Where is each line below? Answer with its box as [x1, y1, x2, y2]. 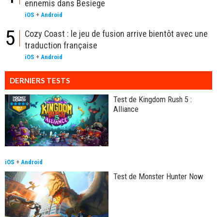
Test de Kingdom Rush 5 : [113, 94, 192, 105]
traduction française [25, 40, 97, 51]
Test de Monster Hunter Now [113, 171, 203, 181]
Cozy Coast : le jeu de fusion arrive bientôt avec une [25, 29, 208, 39]
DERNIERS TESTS [10, 76, 70, 85]
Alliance [113, 104, 139, 114]
